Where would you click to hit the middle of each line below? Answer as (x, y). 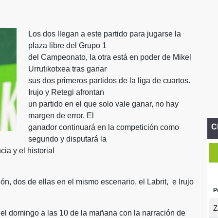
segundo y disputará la (67, 139)
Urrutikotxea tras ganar (67, 69)
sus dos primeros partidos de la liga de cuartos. (109, 81)
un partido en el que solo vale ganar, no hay (103, 104)
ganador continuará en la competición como (104, 127)
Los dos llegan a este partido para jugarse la (105, 34)
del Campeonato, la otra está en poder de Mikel (110, 57)
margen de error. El (61, 116)
